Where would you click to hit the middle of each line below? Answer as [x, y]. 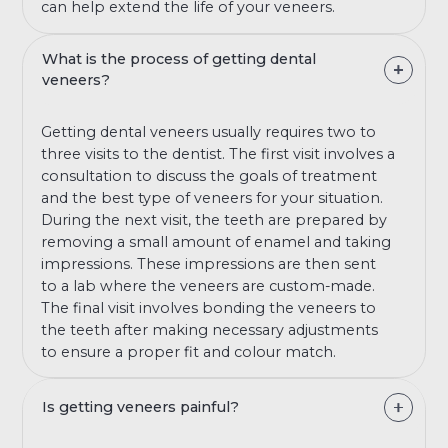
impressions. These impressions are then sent [209, 263]
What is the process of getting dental [179, 58]
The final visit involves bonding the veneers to [209, 307]
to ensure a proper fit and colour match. [189, 351]
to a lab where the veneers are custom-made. [208, 285]
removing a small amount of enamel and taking [216, 241]
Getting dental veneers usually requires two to [209, 131]
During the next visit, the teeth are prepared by [214, 219]
